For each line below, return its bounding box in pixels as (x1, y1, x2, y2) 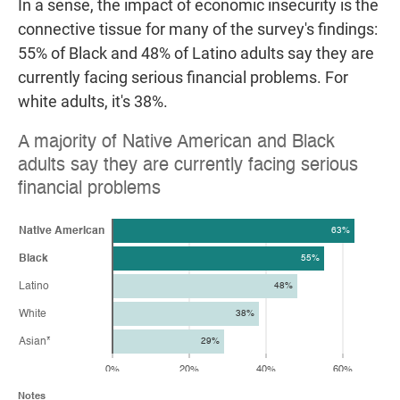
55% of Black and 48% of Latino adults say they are (18, 44, 374, 63)
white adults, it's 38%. (18, 92, 168, 112)
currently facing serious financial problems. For (18, 68, 348, 87)
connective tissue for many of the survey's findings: (18, 20, 378, 39)
